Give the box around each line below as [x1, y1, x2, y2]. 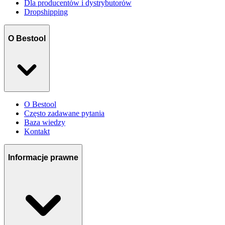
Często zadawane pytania [24, 108, 104, 118]
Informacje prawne [8, 153, 78, 162]
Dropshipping [24, 8, 68, 17]
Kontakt [24, 127, 50, 136]
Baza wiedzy [24, 118, 65, 127]
